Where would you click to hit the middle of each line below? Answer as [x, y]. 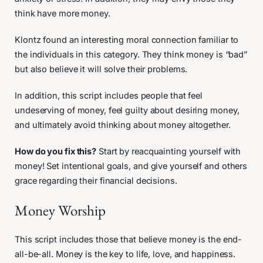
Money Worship [60, 210]
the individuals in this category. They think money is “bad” [131, 54]
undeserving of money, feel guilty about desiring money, [127, 110]
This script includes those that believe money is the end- [129, 239]
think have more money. [64, 13]
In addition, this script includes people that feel [109, 95]
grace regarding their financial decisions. [96, 181]
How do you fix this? [55, 151]
